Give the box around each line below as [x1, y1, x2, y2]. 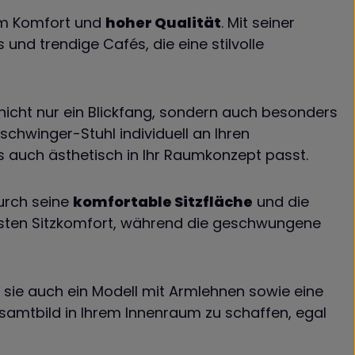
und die [253, 192, 309, 212]
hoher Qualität [105, 13, 221, 32]
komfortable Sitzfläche [73, 192, 253, 212]
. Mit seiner [221, 13, 295, 32]
